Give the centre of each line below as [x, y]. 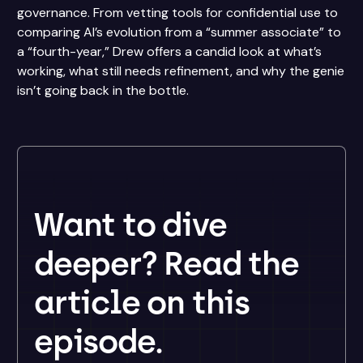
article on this [142, 302]
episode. [98, 341]
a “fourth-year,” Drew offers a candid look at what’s [169, 51]
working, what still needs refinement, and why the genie [181, 71]
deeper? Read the [167, 263]
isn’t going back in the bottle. [103, 90]
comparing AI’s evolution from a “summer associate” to [179, 32]
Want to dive [130, 224]
